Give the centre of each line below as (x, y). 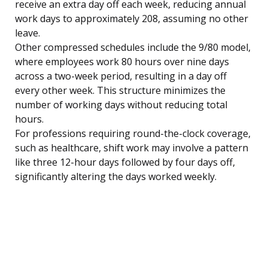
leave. (28, 33)
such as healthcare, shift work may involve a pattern (132, 148)
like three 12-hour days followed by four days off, (125, 162)
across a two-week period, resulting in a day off (121, 76)
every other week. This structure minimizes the (120, 91)
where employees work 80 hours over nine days (122, 62)
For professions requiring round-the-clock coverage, (133, 134)
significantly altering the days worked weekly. (116, 177)
